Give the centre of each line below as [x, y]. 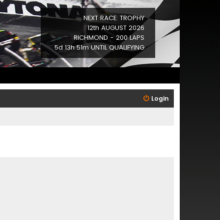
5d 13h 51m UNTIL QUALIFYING [99, 47]
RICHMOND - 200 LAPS [109, 38]
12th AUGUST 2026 [116, 28]
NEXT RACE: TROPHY [114, 18]
